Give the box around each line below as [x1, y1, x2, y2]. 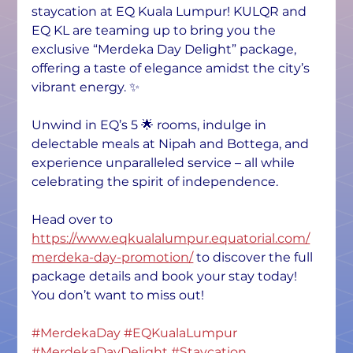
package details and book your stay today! [32, 269, 301, 284]
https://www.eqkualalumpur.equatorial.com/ [32, 231, 310, 247]
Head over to [32, 212, 117, 228]
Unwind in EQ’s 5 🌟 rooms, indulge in [32, 117, 270, 133]
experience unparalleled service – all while [32, 155, 299, 171]
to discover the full [193, 250, 317, 266]
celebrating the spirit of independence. [32, 174, 279, 190]
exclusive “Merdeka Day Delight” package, [32, 42, 300, 58]
